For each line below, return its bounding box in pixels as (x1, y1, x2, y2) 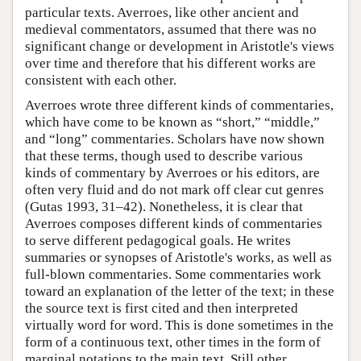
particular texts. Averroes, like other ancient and (25, 5, 299, 21)
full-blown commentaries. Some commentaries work (25, 267, 322, 283)
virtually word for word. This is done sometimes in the (25, 317, 334, 334)
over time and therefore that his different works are (25, 56, 316, 72)
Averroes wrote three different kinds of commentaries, (25, 98, 334, 114)
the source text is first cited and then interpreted (25, 301, 298, 317)
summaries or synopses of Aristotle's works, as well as (25, 250, 332, 266)
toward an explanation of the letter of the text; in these (25, 284, 334, 300)
